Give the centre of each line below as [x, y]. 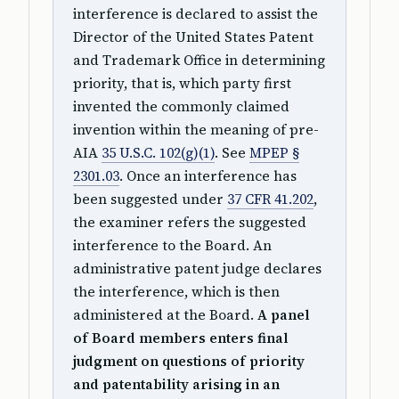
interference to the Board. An [172, 245]
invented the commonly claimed [181, 106]
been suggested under [150, 199]
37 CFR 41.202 [270, 199]
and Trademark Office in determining [199, 60]
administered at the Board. [165, 315]
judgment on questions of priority [189, 361]
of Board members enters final [181, 338]
